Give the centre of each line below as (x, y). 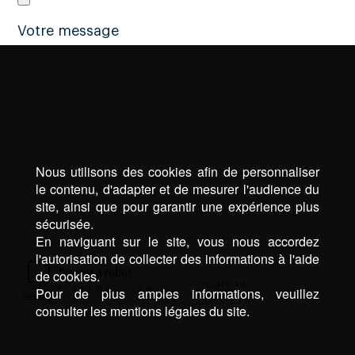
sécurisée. (64, 223)
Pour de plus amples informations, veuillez (177, 293)
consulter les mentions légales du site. (142, 311)
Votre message (69, 31)
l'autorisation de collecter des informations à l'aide (177, 258)
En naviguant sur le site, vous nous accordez (177, 241)
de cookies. (67, 276)
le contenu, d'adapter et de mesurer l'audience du (177, 189)
